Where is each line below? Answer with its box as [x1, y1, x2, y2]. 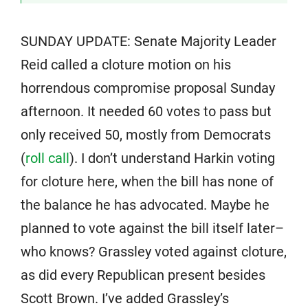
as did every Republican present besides [21, 267, 265, 283]
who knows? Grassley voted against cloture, [21, 243, 287, 260]
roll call [25, 150, 69, 166]
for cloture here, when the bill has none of [21, 173, 274, 190]
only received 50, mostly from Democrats [21, 126, 271, 143]
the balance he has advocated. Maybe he [21, 197, 269, 213]
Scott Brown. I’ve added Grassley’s [21, 290, 229, 307]
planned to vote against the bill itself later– [21, 220, 284, 236]
